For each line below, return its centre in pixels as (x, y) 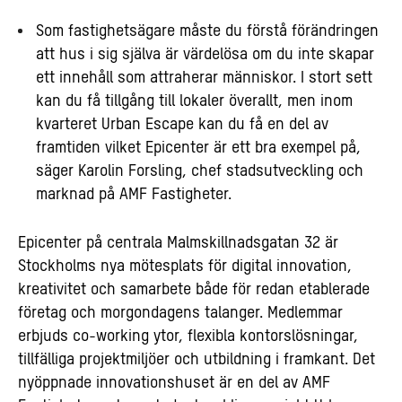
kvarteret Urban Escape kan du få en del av (182, 124)
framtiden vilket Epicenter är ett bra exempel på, (198, 148)
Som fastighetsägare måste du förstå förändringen (207, 31)
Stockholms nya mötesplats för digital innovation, (185, 266)
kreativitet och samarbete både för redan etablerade (194, 289)
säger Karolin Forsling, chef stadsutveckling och (200, 171)
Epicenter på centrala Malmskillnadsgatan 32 (171, 243)
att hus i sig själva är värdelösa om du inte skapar (205, 54)
